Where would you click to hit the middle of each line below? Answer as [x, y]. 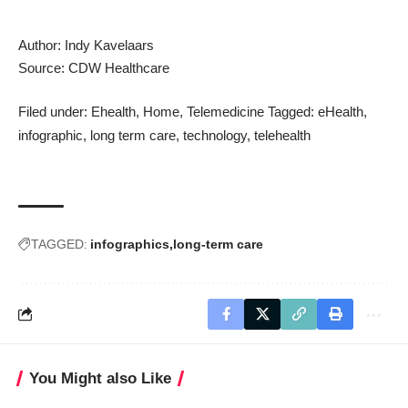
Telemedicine [225, 111]
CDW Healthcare [119, 68]
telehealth [282, 135]
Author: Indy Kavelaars [86, 46]
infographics [130, 244]
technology [215, 135]
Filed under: [55, 111]
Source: [43, 68]
